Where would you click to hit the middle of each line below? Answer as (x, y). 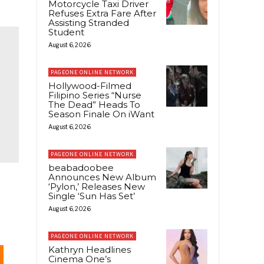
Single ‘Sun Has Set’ (92, 196)
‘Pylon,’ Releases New (97, 186)
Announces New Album (102, 177)
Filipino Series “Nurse (95, 95)
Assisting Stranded (89, 22)
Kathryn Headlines (90, 249)
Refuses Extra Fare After (102, 13)
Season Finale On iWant (101, 114)
